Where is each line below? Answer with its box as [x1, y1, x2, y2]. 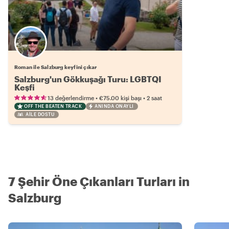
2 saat [147, 95, 162, 101]
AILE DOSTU [26, 111, 55, 117]
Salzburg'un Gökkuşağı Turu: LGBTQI [14, 74, 162, 84]
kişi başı [121, 95, 142, 101]
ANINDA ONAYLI [95, 103, 134, 109]
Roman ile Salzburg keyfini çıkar [14, 64, 97, 70]
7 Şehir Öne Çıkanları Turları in [8, 174, 190, 189]
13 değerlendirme [48, 95, 94, 101]
